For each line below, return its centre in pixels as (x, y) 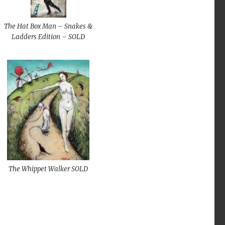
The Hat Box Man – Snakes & (48, 26)
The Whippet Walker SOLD (48, 169)
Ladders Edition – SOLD (48, 37)
